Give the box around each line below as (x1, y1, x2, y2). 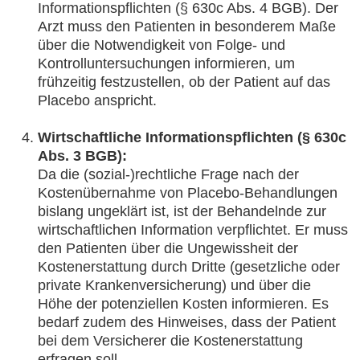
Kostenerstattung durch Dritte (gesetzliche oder (38, 259, 340, 275)
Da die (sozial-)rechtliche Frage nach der (38, 166, 299, 182)
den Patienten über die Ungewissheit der (38, 240, 298, 256)
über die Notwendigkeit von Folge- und (38, 37, 285, 53)
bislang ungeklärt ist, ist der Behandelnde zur (38, 203, 326, 219)
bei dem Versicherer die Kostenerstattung (38, 333, 303, 349)
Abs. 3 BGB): (38, 148, 131, 164)
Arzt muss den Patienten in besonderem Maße (38, 18, 336, 35)
